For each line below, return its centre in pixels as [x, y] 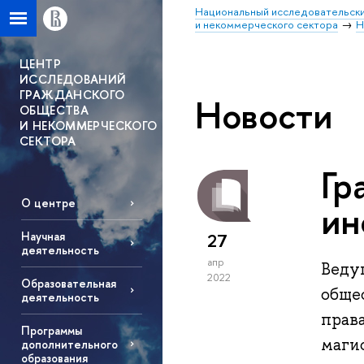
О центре [48, 203]
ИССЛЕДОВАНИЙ [73, 79]
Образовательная [68, 284]
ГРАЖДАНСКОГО [72, 95]
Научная [43, 236]
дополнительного [69, 344]
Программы [51, 330]
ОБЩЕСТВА [54, 110]
